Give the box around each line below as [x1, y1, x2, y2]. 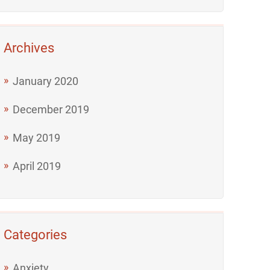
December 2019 [13, 102, 90, 116]
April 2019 [13, 159, 61, 172]
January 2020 [13, 74, 79, 87]
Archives [4, 40, 55, 55]
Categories [4, 227, 67, 242]
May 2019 [13, 131, 61, 144]
